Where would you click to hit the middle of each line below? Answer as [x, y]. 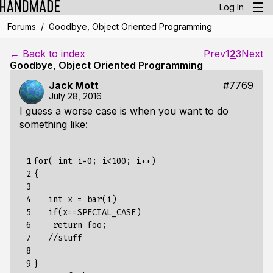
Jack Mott [74, 85]
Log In [232, 7]
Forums [21, 27]
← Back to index [48, 54]
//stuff [58, 238]
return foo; [70, 225]
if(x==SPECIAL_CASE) [87, 212]
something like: [54, 124]
